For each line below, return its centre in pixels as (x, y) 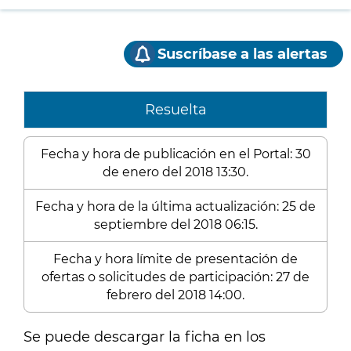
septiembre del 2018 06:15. (175, 224)
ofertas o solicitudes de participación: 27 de (175, 277)
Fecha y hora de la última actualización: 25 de (175, 206)
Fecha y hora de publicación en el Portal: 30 (175, 154)
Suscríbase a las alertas (242, 54)
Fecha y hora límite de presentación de (175, 259)
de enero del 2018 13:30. (175, 172)
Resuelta (175, 110)
